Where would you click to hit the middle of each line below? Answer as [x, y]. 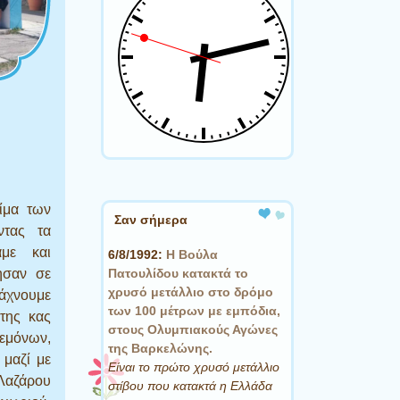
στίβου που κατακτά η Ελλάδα [190, 385]
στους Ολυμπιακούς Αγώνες [193, 329]
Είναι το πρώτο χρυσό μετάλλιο [194, 367]
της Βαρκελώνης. [160, 348]
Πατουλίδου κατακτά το [178, 273]
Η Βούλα [192, 254]
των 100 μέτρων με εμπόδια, [194, 310]
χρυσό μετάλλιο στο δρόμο [191, 292]
